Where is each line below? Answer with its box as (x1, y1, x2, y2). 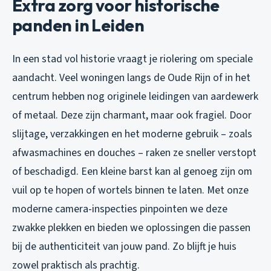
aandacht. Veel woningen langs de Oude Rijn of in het (12, 70, 250, 85)
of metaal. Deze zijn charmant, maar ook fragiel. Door (12, 107, 252, 123)
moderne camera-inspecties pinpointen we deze (12, 201, 227, 217)
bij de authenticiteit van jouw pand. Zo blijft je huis (12, 238, 237, 254)
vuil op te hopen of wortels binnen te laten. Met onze (12, 182, 249, 198)
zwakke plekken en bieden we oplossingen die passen (12, 220, 250, 235)
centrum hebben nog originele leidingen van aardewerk (12, 88, 258, 104)
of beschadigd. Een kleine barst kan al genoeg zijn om (12, 163, 252, 179)
